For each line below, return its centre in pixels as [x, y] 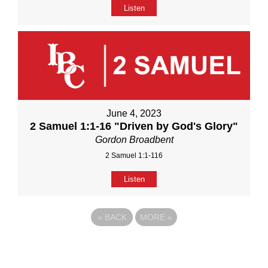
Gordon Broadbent [134, 140]
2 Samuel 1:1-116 [134, 156]
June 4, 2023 [134, 114]
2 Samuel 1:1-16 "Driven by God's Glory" [134, 127]
